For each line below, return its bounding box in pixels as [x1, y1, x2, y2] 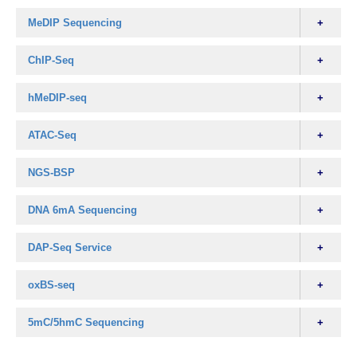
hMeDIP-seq [28, 91, 87, 104]
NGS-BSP [28, 166, 75, 178]
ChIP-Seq [28, 53, 74, 66]
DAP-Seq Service [28, 241, 112, 253]
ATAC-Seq [28, 128, 76, 141]
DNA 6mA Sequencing [28, 203, 137, 216]
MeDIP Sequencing [28, 16, 122, 29]
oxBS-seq [28, 278, 75, 291]
